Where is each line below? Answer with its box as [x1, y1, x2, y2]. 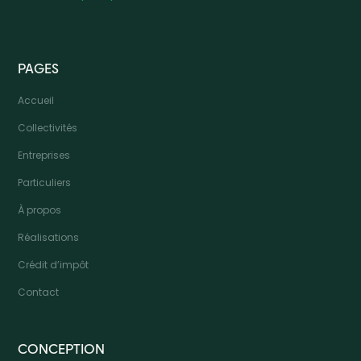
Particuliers [18, 176, 72, 190]
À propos [18, 203, 62, 218]
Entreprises [18, 148, 71, 163]
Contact [18, 285, 60, 300]
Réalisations [18, 230, 80, 245]
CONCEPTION [18, 338, 106, 359]
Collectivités [18, 121, 78, 135]
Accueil [18, 93, 55, 108]
